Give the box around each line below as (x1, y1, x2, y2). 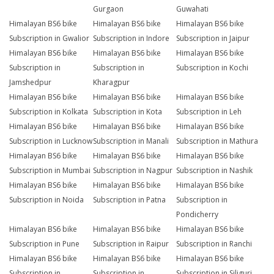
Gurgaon (92, 4, 124, 15)
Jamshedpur (9, 77, 51, 88)
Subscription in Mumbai (9, 165, 91, 176)
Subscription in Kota (92, 106, 162, 117)
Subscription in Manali (92, 136, 169, 147)
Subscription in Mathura (176, 136, 259, 147)
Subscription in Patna (92, 194, 166, 206)
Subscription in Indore (92, 33, 169, 44)
